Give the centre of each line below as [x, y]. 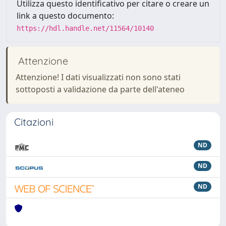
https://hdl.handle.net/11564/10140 [85, 28]
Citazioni [34, 122]
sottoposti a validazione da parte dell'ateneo [100, 89]
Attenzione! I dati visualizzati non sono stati [98, 77]
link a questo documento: [65, 16]
